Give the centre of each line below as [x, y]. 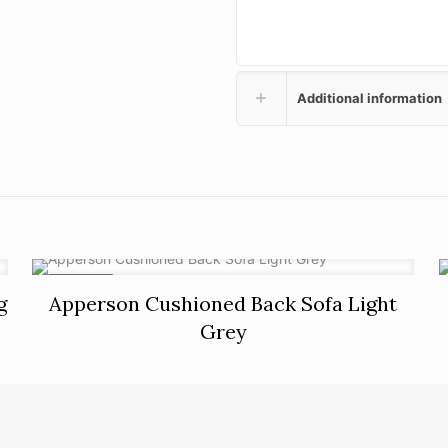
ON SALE [81, 285]
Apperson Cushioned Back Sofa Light [223, 303]
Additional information [369, 97]
